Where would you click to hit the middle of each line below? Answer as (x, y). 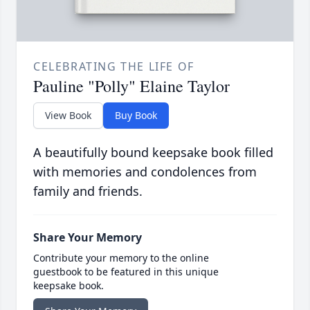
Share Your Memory (88, 238)
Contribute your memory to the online (121, 258)
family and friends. (88, 191)
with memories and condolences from (145, 172)
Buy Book (136, 116)
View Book (68, 116)
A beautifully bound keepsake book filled (153, 153)
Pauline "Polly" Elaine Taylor (131, 86)
